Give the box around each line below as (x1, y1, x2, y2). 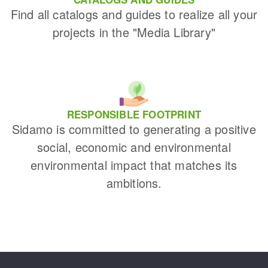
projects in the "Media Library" (52, 23, 216, 41)
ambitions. (106, 173, 162, 191)
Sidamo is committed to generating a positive (12, 120, 256, 138)
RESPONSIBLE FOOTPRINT (66, 106, 202, 121)
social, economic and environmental (37, 138, 231, 156)
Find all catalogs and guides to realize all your (10, 5, 258, 23)
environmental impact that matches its (31, 156, 237, 173)
